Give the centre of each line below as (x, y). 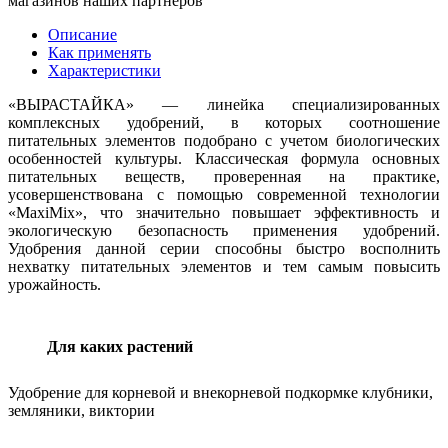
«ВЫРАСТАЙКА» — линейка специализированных (224, 104)
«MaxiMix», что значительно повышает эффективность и (224, 212)
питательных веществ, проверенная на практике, (224, 176)
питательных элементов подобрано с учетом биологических (224, 140)
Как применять (99, 52)
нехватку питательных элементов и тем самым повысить (224, 266)
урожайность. (54, 284)
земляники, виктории (81, 410)
